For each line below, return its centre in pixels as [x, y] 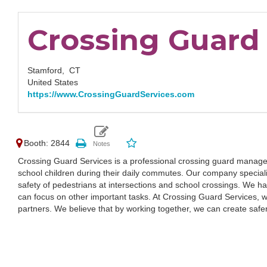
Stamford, [48, 70]
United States [53, 82]
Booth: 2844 [47, 143]
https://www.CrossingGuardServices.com [111, 94]
